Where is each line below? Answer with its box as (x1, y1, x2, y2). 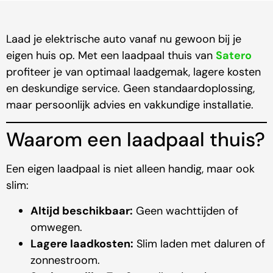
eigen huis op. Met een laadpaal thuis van (6, 48, 213, 63)
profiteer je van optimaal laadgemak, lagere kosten (6, 64, 261, 79)
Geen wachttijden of (133, 203, 238, 218)
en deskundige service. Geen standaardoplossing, (6, 80, 255, 96)
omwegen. (30, 219, 82, 235)
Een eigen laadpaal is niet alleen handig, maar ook (6, 161, 255, 177)
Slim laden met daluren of (133, 236, 265, 251)
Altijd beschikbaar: (30, 203, 133, 218)
